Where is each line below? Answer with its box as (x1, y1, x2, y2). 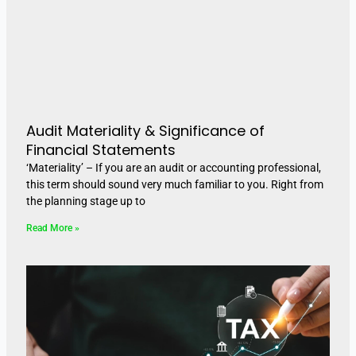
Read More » (25, 222, 79, 234)
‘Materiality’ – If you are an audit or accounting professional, (25, 161, 321, 175)
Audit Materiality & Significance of (25, 121, 265, 141)
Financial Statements (25, 140, 176, 161)
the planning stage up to (25, 195, 145, 208)
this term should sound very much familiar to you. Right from (25, 178, 323, 192)
